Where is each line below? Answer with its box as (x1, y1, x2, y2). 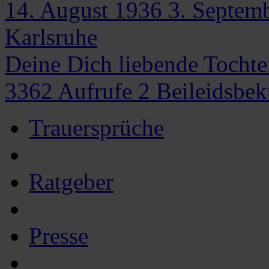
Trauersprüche (29, 114, 164, 141)
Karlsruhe (5, 23, 97, 50)
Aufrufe (53, 77, 138, 104)
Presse (29, 222, 88, 249)
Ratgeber (29, 168, 113, 195)
